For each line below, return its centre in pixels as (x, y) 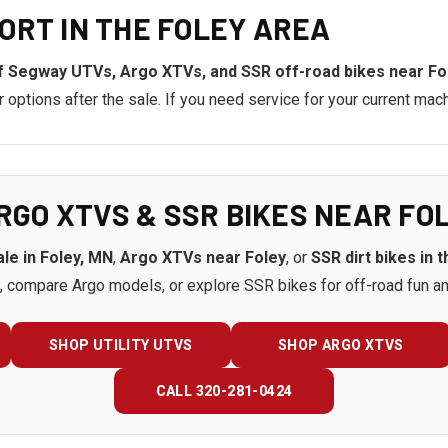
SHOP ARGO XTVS (340, 345)
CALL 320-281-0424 (224, 391)
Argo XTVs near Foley (203, 257)
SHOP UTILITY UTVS (120, 345)
